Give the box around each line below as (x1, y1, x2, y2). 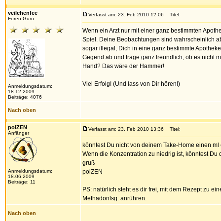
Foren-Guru (8, 16, 34, 21)
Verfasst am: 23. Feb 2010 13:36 (88, 126, 164, 132)
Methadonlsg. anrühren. (82, 195, 147, 202)
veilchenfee (8, 10, 37, 16)
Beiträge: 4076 (8, 94, 42, 100)
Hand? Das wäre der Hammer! (82, 63, 164, 70)
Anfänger (8, 130, 29, 136)
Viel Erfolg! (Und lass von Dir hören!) (82, 80, 180, 87)
